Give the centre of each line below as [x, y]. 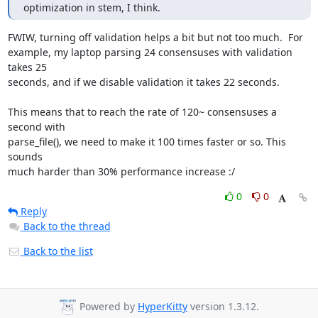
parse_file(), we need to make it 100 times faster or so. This [147, 142]
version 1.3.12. [223, 307]
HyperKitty [163, 307]
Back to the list [56, 251]
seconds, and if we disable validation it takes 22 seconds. [143, 82]
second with [36, 127]
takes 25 [27, 67]
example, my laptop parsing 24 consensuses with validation [150, 52]
